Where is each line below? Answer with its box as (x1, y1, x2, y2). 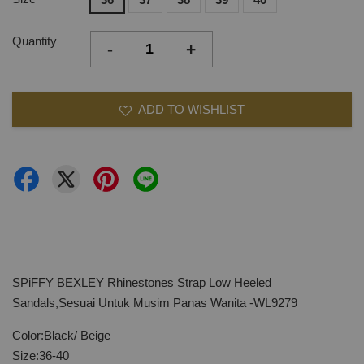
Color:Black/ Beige (12, 328, 110, 342)
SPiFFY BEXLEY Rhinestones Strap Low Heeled (12, 275, 271, 289)
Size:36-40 (12, 349, 69, 362)
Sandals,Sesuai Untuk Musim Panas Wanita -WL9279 (12, 296, 297, 310)
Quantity (12, 34, 57, 48)
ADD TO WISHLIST (138, 102, 245, 116)
